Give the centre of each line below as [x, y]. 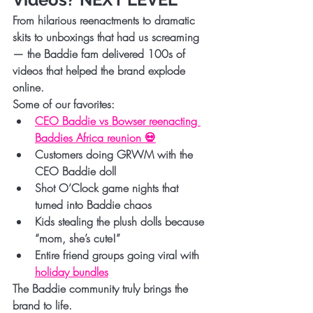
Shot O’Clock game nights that [108, 188]
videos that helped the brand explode [101, 70]
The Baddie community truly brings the [102, 288]
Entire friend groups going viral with [119, 255]
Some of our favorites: [64, 104]
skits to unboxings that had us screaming [108, 37]
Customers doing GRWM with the [116, 154]
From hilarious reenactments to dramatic [105, 20]
